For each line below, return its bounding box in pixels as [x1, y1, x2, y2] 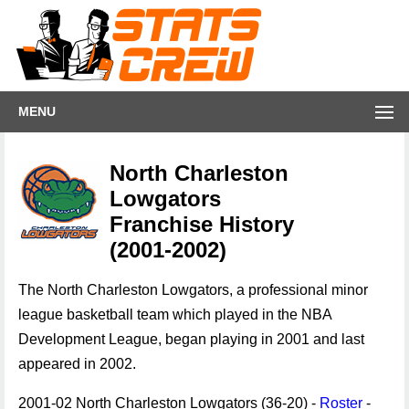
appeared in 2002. [18, 356, 136, 372]
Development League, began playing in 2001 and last [18, 331, 364, 347]
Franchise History [110, 212, 294, 236]
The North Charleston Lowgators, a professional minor [18, 282, 368, 298]
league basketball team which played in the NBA [18, 307, 331, 322]
